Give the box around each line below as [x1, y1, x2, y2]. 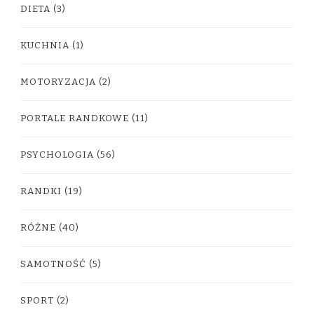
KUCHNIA [20, 40, 69, 52]
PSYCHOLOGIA [20, 149, 94, 161]
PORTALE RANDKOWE [20, 113, 129, 125]
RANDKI [20, 186, 62, 198]
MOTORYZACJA [20, 76, 96, 88]
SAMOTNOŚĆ [20, 259, 86, 271]
